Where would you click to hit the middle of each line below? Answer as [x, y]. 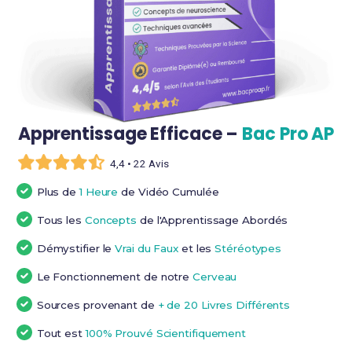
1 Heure [99, 191]
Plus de [58, 191]
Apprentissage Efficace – [130, 134]
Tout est [61, 333]
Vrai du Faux [147, 248]
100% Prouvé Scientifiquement [166, 333]
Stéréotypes [248, 248]
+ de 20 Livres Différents [224, 304]
